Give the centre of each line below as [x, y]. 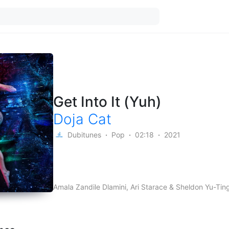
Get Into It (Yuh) [107, 101]
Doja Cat [82, 119]
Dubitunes [84, 135]
